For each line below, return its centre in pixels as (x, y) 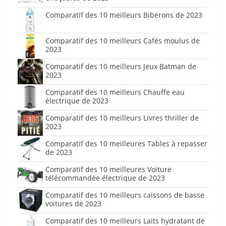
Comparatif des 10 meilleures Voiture (108, 169)
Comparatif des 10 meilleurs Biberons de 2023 (124, 15)
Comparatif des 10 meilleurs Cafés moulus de (123, 41)
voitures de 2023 (73, 204)
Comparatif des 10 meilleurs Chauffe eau (115, 92)
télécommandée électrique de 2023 (105, 178)
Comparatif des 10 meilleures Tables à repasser (126, 144)
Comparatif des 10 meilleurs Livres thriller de (122, 118)
